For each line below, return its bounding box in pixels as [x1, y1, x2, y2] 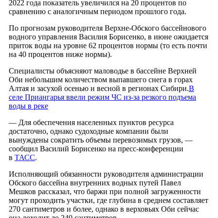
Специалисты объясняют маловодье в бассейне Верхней [9, 67, 197, 75]
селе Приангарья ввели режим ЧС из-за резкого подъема [9, 93, 196, 102]
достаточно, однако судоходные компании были [9, 127, 168, 136]
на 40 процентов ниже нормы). [9, 50, 112, 59]
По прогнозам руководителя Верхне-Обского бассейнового [9, 24, 206, 33]
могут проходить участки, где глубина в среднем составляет [9, 196, 208, 205]
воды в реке [9, 102, 48, 110]
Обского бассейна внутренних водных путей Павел [9, 179, 181, 187]
